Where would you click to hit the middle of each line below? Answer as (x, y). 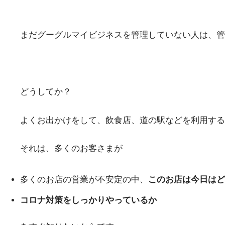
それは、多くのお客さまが (71, 149)
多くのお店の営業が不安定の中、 (84, 180)
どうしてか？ (46, 92)
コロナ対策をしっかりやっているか (88, 200)
